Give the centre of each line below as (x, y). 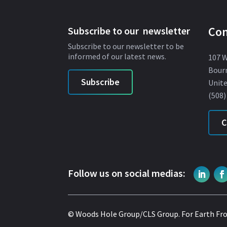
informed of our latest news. (117, 56)
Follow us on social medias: (127, 173)
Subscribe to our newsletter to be (126, 46)
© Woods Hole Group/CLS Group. (125, 214)
